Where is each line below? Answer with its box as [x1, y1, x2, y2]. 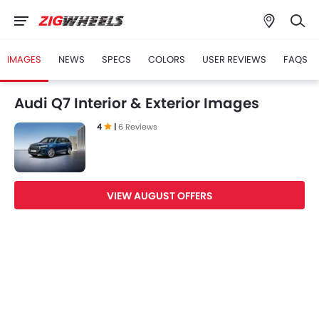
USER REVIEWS [202, 53, 266, 66]
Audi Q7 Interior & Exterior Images [14, 93, 259, 113]
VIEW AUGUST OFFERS [106, 189, 213, 203]
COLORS [148, 53, 185, 66]
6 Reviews [118, 121, 157, 132]
